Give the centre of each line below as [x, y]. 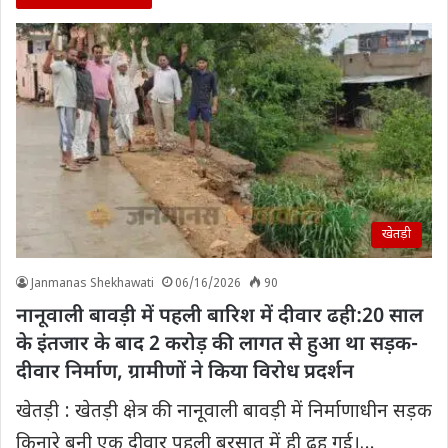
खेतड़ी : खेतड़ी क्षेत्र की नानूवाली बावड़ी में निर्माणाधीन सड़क [224, 412]
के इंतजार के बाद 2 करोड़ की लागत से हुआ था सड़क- [217, 344]
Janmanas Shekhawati [92, 283]
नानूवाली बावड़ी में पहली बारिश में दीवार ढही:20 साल [219, 316]
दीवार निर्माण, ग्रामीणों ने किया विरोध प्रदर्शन [185, 372]
